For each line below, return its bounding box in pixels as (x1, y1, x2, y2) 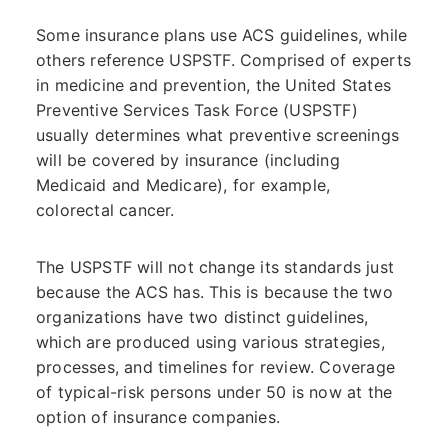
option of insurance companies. (35, 407, 280, 427)
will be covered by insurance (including (35, 150, 340, 170)
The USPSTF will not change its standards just (35, 257, 394, 277)
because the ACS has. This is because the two (35, 282, 393, 302)
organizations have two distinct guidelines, (35, 307, 369, 327)
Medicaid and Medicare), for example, (35, 175, 331, 195)
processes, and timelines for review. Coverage (35, 357, 395, 377)
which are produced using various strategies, (35, 332, 385, 352)
